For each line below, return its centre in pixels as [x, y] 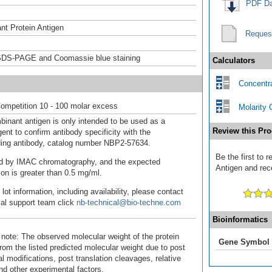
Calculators [234, 60]
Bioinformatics [240, 219]
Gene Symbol [244, 242]
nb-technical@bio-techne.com [129, 202]
